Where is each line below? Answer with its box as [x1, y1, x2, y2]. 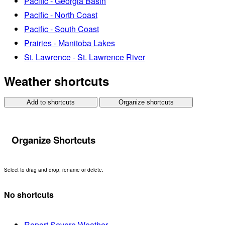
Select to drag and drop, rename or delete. [4, 166, 103, 173]
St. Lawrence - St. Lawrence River [24, 51, 145, 63]
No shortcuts [4, 189, 54, 201]
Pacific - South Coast [24, 23, 99, 35]
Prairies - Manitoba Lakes [24, 37, 115, 49]
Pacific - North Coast [24, 9, 97, 21]
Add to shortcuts [27, 98, 75, 106]
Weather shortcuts [4, 72, 109, 90]
